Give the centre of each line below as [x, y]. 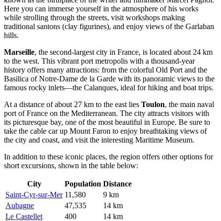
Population [83, 184]
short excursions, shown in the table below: [71, 166]
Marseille [19, 52]
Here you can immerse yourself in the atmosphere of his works [101, 9]
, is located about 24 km [176, 52]
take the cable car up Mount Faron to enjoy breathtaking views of [105, 131]
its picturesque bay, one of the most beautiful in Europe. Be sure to [107, 122]
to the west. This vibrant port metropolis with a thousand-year [99, 61]
